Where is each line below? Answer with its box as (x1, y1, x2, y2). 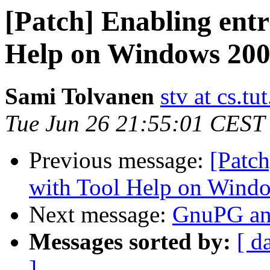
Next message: (29, 201, 172, 228)
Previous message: (29, 147, 210, 174)
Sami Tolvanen (5, 83, 154, 110)
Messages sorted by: (29, 228, 231, 255)
